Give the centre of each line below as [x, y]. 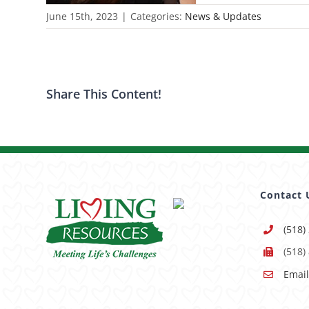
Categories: [158, 16]
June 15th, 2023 [82, 16]
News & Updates [223, 16]
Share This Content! [104, 94]
